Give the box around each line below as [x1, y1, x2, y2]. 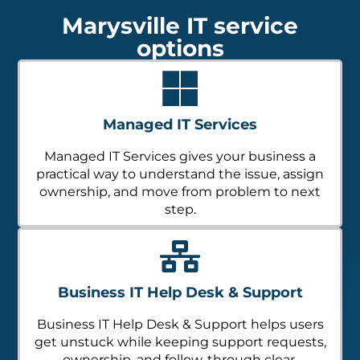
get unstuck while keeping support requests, [34, 334, 326, 350]
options [136, 35, 224, 63]
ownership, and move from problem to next [39, 184, 321, 200]
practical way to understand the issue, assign [36, 166, 324, 182]
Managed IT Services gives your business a [44, 149, 316, 165]
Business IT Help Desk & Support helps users [36, 317, 324, 333]
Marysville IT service [62, 12, 298, 40]
